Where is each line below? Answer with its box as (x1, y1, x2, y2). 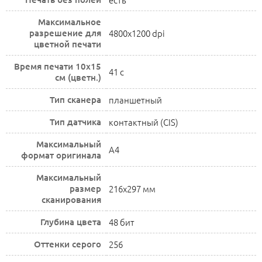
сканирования (42, 194, 101, 205)
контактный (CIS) (109, 116, 178, 128)
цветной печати (34, 38, 101, 50)
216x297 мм (109, 182, 156, 195)
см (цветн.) (55, 71, 101, 83)
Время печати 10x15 (14, 60, 101, 72)
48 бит (109, 216, 135, 228)
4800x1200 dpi (109, 27, 165, 39)
